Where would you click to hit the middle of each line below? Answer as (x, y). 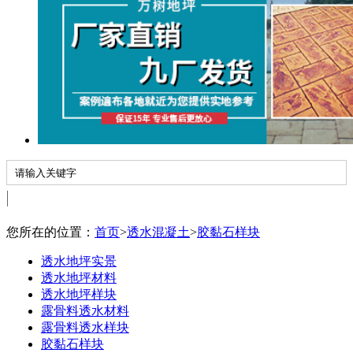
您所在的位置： (50, 232)
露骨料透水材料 (85, 311)
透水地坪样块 (78, 295)
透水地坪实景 (78, 262)
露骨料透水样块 (85, 328)
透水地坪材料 (78, 278)
